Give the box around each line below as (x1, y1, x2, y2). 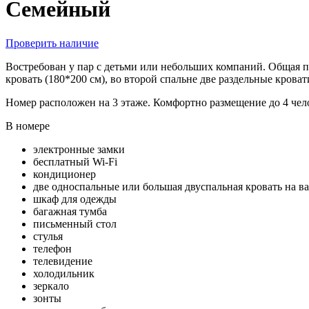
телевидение (33, 255, 92, 267)
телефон (33, 242, 72, 255)
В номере (6, 119, 50, 132)
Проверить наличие (6, 37, 99, 49)
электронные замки (33, 143, 125, 155)
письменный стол (33, 217, 117, 230)
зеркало (33, 279, 69, 292)
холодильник (33, 267, 94, 279)
